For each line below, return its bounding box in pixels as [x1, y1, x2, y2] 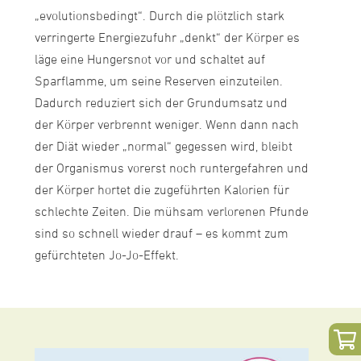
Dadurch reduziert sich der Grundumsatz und [34, 95, 288, 112]
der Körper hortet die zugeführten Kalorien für [34, 182, 289, 199]
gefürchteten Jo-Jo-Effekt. [34, 247, 179, 264]
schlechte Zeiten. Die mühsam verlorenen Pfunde [34, 204, 309, 221]
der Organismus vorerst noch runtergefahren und [34, 160, 309, 177]
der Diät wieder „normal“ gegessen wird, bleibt [34, 139, 293, 156]
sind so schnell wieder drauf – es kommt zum [34, 226, 288, 243]
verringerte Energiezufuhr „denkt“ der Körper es [34, 30, 300, 47]
